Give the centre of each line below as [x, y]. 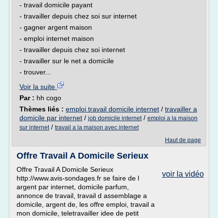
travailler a [181, 109]
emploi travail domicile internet [112, 109]
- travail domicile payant [56, 5]
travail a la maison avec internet [97, 127]
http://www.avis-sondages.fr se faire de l [78, 178]
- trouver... [35, 72]
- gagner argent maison [56, 27]
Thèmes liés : [43, 109]
